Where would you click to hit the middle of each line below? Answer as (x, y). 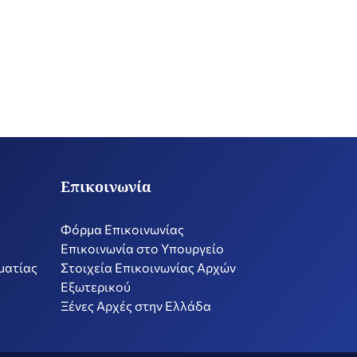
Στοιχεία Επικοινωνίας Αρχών (148, 268)
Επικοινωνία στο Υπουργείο (142, 249)
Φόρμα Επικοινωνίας (122, 229)
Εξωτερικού (96, 287)
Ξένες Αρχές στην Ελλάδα (136, 306)
